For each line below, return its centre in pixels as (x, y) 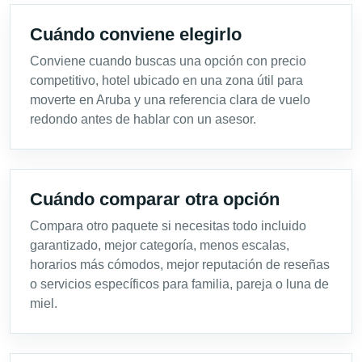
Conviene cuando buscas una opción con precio (168, 61)
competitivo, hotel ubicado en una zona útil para (166, 80)
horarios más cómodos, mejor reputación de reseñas (180, 264)
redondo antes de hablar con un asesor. (143, 119)
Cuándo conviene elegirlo (136, 34)
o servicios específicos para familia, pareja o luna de (179, 284)
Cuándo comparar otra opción (155, 199)
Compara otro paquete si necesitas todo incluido (168, 225)
